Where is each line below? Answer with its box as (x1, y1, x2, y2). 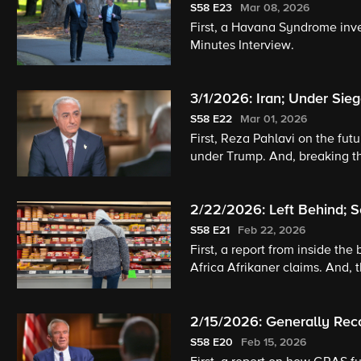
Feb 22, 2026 (237, 225, 305, 237)
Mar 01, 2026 (239, 114, 307, 126)
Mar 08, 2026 (239, 2, 309, 14)
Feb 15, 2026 (240, 336, 306, 348)
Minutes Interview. (189, 39, 294, 52)
